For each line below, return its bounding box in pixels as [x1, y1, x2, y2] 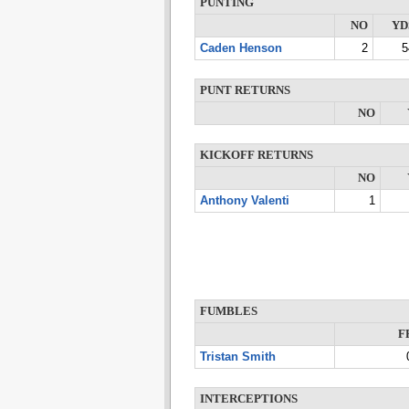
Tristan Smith [199, 351, 276, 363]
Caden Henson [199, 42, 282, 55]
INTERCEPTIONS [199, 393, 298, 405]
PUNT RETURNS [199, 84, 290, 97]
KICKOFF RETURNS [199, 149, 313, 162]
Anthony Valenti [199, 194, 289, 207]
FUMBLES [199, 305, 257, 318]
